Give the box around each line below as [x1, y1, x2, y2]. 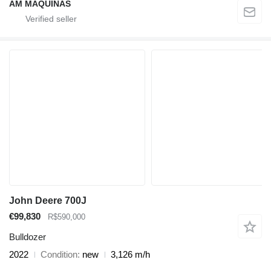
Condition [41, 249, 77, 260]
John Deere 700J [9, 195, 87, 206]
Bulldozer [9, 232, 46, 243]
